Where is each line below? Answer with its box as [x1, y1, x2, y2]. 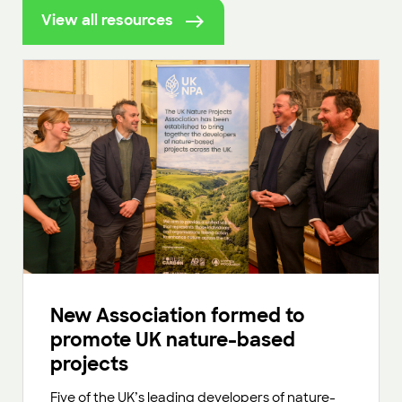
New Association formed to [50, 303, 305, 328]
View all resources [40, 11, 173, 31]
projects [50, 352, 133, 377]
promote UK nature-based [50, 328, 295, 353]
